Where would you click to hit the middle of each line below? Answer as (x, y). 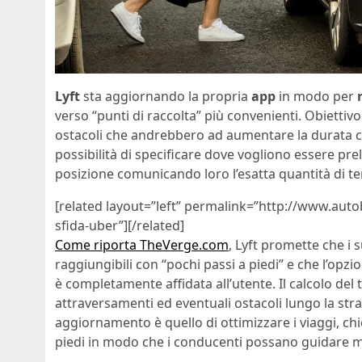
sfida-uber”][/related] (120, 225)
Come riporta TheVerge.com (142, 244)
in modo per (316, 96)
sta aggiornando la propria (166, 96)
